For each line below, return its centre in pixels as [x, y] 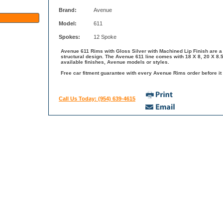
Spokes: [69, 37]
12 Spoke [105, 37]
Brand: [68, 10]
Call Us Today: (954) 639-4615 [97, 98]
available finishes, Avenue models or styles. [115, 62]
